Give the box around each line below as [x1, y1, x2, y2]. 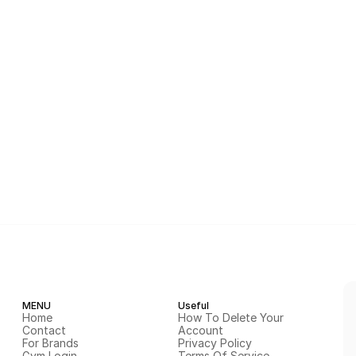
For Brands [22, 336, 79, 350]
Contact [22, 323, 66, 337]
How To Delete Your [178, 311, 284, 324]
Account [178, 323, 223, 337]
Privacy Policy [178, 336, 252, 350]
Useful [178, 300, 209, 311]
